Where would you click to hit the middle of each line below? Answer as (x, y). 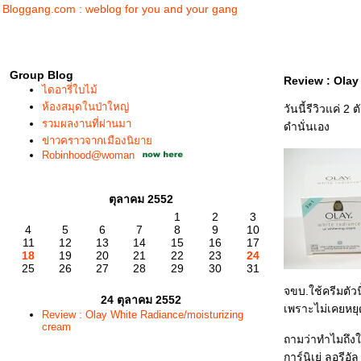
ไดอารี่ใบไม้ (70, 90)
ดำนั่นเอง (307, 127)
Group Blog (41, 75)
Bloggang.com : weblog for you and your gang (120, 9)
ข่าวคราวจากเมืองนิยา (97, 141)
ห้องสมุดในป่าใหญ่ (85, 107)
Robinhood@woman (88, 155)
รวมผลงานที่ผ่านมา (87, 124)
